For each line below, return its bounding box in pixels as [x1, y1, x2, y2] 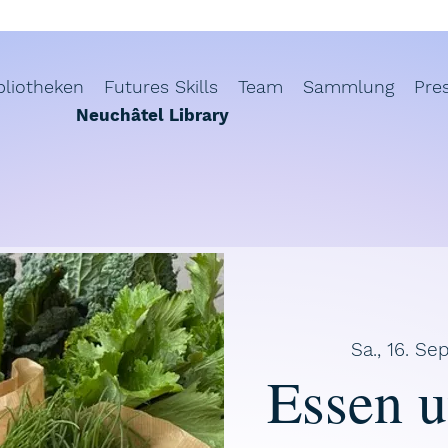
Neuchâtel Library [76, 105, 229, 125]
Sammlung [303, 76, 394, 97]
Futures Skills [104, 76, 218, 97]
